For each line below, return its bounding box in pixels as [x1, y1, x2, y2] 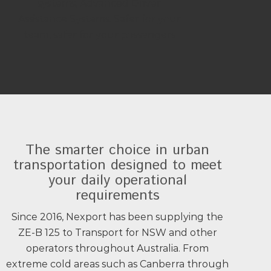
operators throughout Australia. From [26, 243, 209, 254]
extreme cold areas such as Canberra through [6, 258, 229, 270]
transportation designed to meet [13, 155, 222, 175]
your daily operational [48, 171, 187, 191]
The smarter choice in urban [25, 140, 209, 160]
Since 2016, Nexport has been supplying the [11, 211, 223, 223]
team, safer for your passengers [23, 29, 175, 41]
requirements [75, 186, 160, 206]
